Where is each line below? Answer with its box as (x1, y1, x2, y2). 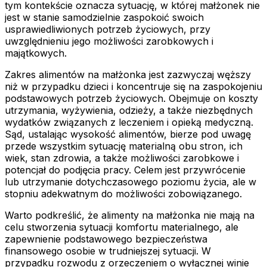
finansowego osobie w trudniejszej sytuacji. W (5, 244, 211, 257)
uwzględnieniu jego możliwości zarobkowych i (5, 35, 213, 47)
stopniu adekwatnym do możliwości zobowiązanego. (5, 187, 242, 200)
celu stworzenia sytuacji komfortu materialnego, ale (5, 221, 238, 233)
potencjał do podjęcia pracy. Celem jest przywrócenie (5, 163, 246, 176)
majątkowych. (5, 46, 67, 59)
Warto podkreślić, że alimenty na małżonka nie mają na (5, 209, 254, 221)
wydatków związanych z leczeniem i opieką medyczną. (5, 116, 253, 128)
